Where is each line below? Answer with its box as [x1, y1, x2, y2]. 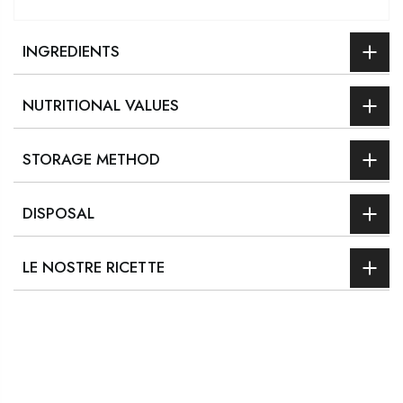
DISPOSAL [22, 202, 94, 225]
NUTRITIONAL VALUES [22, 94, 179, 117]
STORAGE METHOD [22, 148, 160, 171]
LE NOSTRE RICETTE [22, 256, 165, 279]
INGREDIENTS [22, 40, 120, 63]
